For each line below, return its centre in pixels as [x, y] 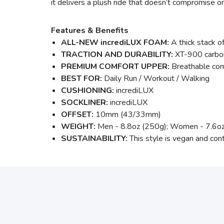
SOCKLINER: [84, 102]
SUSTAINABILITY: [95, 138]
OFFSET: [77, 114]
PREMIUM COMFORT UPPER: [116, 66]
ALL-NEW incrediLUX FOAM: [115, 42]
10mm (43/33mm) [127, 114]
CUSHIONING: [87, 90]
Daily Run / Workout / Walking [156, 78]
